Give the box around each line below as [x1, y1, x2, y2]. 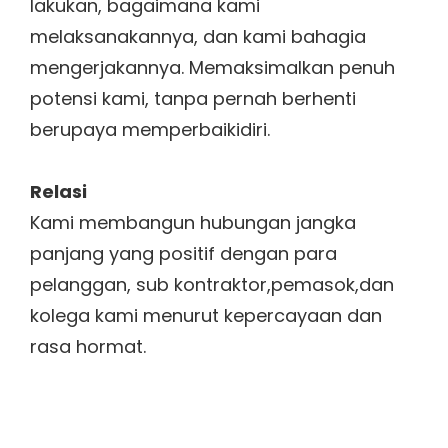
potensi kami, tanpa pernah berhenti [30, 85, 356, 111]
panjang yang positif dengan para [30, 241, 337, 267]
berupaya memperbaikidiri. [30, 116, 270, 142]
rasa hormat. [30, 334, 146, 360]
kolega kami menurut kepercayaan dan [30, 303, 382, 329]
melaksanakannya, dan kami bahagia [30, 23, 366, 49]
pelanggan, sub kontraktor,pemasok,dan [30, 272, 394, 298]
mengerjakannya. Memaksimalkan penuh [30, 54, 395, 80]
